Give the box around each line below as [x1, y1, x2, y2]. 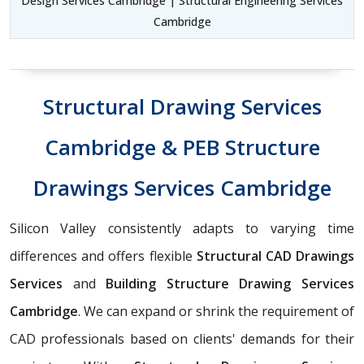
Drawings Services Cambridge [32, 172, 331, 202]
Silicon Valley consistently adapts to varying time [10, 219, 354, 237]
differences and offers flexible [10, 246, 193, 265]
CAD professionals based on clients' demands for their [10, 329, 354, 348]
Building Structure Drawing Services [95, 274, 355, 292]
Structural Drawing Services [42, 91, 322, 121]
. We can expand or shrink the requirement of [78, 301, 354, 320]
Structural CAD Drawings [192, 246, 354, 265]
